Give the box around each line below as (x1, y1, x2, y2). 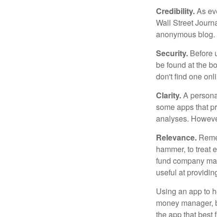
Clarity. (156, 90, 181, 101)
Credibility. (156, 5, 195, 17)
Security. (156, 47, 188, 59)
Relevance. (156, 132, 197, 143)
